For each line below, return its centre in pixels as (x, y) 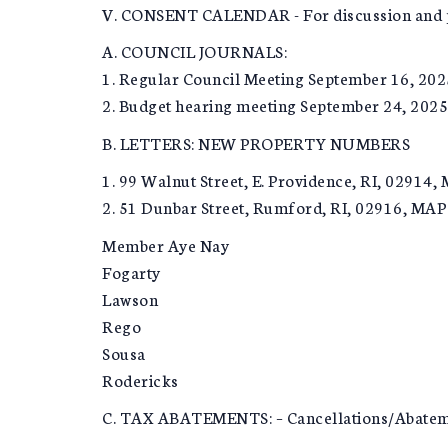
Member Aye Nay (165, 244)
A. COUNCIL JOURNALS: (194, 51)
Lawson (130, 298)
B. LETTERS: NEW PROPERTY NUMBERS (256, 142)
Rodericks (140, 379)
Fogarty (131, 271)
